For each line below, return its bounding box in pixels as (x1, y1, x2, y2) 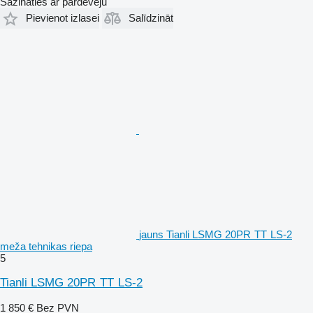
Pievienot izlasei (26, 12, 99, 24)
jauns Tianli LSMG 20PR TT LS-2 (139, 228, 292, 240)
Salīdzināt (129, 12, 173, 24)
